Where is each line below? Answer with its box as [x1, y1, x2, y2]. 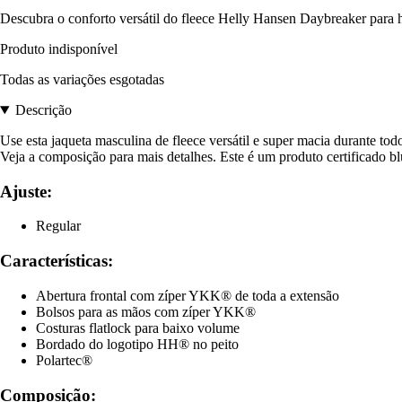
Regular [36, 218, 81, 234]
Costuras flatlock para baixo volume [36, 319, 240, 336]
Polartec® [36, 352, 92, 368]
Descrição [14, 102, 72, 118]
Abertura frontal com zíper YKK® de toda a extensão [36, 287, 339, 303]
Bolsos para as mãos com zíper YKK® [36, 303, 256, 319]
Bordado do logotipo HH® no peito [36, 336, 239, 352]
